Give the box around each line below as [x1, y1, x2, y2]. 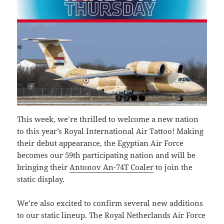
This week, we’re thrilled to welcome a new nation [17, 113, 199, 124]
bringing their [17, 161, 70, 172]
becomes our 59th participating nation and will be [17, 149, 196, 160]
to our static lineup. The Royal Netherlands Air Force [17, 209, 206, 220]
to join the [153, 161, 193, 172]
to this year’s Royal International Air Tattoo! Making [17, 125, 204, 136]
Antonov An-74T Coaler [69, 161, 154, 172]
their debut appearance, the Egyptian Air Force [17, 137, 184, 148]
